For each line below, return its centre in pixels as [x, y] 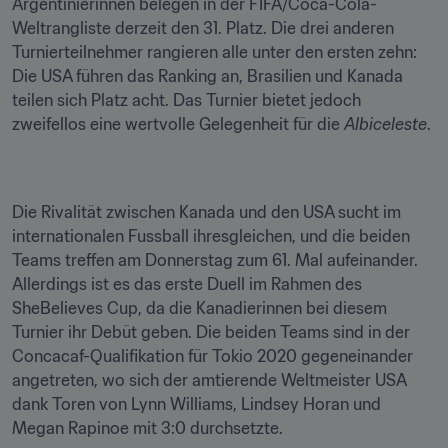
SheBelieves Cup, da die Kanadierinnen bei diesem [199, 308]
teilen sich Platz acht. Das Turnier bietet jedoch [186, 100]
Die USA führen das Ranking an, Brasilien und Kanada [207, 76]
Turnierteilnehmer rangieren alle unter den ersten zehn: [214, 52]
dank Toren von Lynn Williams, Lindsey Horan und [196, 404]
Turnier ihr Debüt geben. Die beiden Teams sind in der [211, 332]
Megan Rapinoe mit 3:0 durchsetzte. [147, 428]
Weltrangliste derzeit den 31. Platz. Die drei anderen [203, 28]
